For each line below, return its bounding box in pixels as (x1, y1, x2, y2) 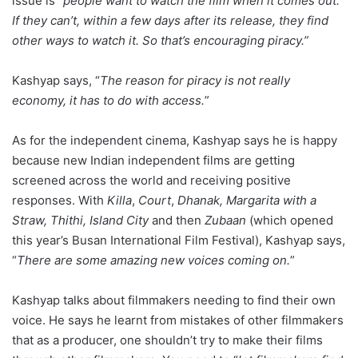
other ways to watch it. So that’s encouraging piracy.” (12, 32, 308, 48)
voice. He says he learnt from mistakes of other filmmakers (12, 312, 344, 328)
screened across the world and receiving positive (12, 172, 291, 188)
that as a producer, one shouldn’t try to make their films (12, 332, 323, 348)
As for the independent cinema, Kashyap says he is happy (12, 132, 337, 148)
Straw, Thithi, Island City (12, 212, 152, 228)
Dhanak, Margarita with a (177, 192, 316, 208)
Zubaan (201, 212, 249, 228)
